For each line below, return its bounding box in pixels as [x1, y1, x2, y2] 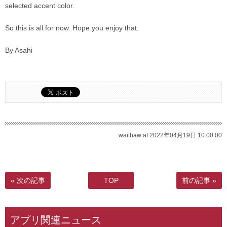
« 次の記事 [11, 176, 45, 184]
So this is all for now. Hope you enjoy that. [5, 24, 139, 32]
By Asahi [5, 46, 32, 54]
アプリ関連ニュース [10, 214, 101, 225]
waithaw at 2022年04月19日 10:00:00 [119, 132, 222, 139]
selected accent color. [5, 2, 74, 10]
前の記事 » [182, 176, 216, 184]
